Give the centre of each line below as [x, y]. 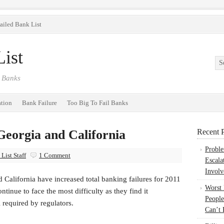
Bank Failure [39, 103]
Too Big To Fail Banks [97, 103]
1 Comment [55, 155]
